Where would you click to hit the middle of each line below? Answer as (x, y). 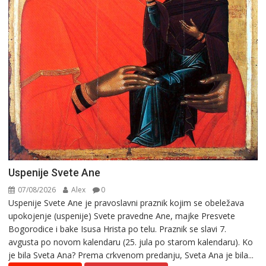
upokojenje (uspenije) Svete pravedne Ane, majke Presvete (122, 216)
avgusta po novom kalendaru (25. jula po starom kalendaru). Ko (131, 242)
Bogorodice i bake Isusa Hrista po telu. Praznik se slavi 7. (118, 229)
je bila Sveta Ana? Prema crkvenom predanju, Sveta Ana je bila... (131, 255)
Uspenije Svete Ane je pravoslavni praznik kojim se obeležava (126, 202)
